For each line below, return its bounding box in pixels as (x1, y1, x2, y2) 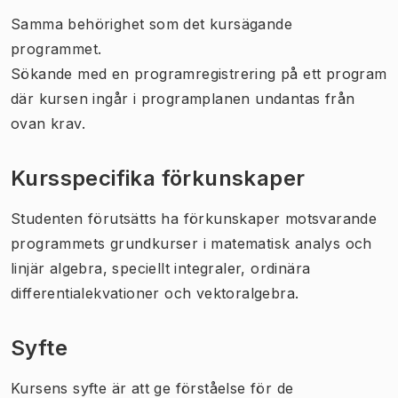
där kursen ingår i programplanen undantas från (11, 89, 355, 107)
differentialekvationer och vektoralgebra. (11, 283, 304, 302)
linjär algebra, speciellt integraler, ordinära (11, 259, 311, 277)
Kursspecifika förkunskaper (11, 164, 306, 191)
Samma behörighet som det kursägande (11, 14, 292, 33)
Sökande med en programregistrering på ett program (11, 64, 387, 83)
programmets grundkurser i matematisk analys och (11, 234, 372, 252)
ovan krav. (11, 114, 86, 132)
